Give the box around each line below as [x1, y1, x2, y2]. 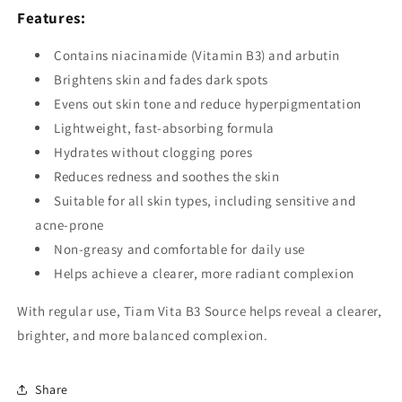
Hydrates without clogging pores [54, 144, 253, 162]
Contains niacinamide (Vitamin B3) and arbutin [54, 47, 340, 65]
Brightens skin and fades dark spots [54, 71, 268, 89]
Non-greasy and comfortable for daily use [54, 240, 305, 258]
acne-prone [35, 216, 104, 234]
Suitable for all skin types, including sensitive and [54, 192, 356, 210]
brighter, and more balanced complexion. [17, 327, 268, 345]
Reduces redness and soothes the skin [54, 168, 280, 186]
